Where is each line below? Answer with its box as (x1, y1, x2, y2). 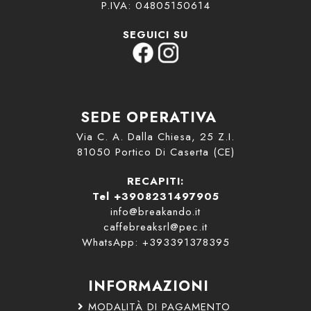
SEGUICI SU (123, 27, 188, 42)
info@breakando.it (110, 204, 201, 219)
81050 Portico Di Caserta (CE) (76, 144, 235, 160)
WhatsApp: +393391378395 (81, 235, 230, 250)
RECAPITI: (127, 174, 184, 189)
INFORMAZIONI (87, 276, 209, 296)
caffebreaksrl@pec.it (103, 219, 208, 235)
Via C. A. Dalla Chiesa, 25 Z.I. (76, 129, 235, 144)
